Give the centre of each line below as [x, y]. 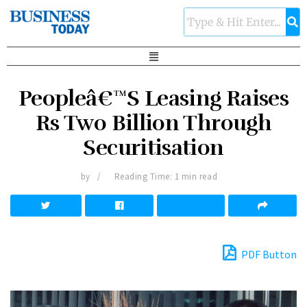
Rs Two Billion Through [153, 123]
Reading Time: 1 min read [166, 177]
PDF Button [268, 255]
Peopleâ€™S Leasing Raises [153, 99]
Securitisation [153, 148]
